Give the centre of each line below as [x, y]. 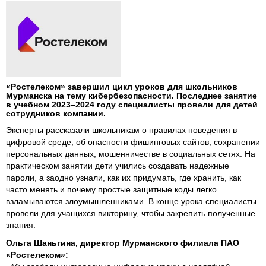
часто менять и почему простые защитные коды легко [111, 190]
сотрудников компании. [56, 114]
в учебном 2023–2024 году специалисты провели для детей [132, 105]
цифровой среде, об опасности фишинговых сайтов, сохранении [133, 142]
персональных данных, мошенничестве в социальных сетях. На [131, 154]
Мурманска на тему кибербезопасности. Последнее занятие [132, 96]
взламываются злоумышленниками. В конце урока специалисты [131, 202]
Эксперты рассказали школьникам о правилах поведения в [121, 130]
